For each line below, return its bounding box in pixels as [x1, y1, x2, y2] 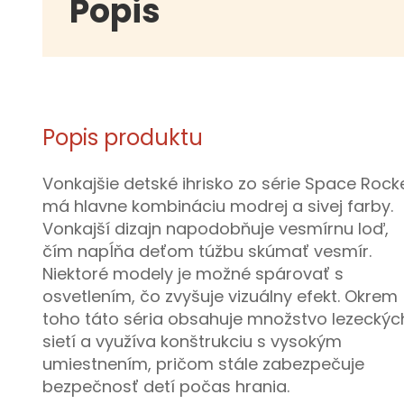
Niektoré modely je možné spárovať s [42, 262, 344, 286]
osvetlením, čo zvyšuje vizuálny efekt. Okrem [42, 285, 398, 308]
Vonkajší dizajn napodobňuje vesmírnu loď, [42, 217, 389, 241]
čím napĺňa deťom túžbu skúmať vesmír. [42, 240, 372, 263]
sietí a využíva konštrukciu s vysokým [42, 330, 342, 353]
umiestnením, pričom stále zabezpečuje [42, 353, 364, 376]
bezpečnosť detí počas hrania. [42, 375, 289, 399]
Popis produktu [42, 123, 203, 153]
